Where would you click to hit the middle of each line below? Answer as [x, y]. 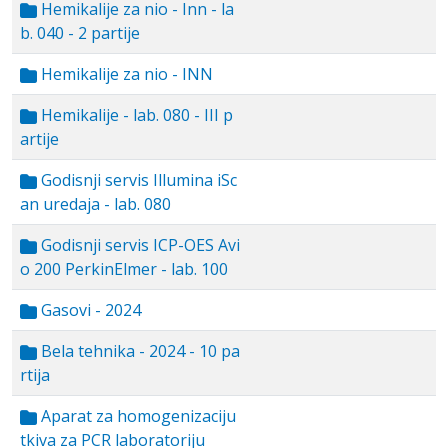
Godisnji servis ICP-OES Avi [138, 245]
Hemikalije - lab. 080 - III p [135, 115]
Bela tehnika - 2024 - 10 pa [138, 351]
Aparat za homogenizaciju [136, 416]
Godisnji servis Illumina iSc [137, 180]
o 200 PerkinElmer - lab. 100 [124, 269]
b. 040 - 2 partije [80, 33]
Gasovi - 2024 [89, 310]
